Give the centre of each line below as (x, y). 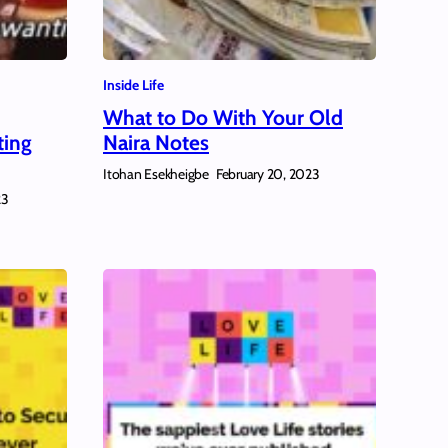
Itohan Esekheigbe (156, 173)
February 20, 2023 (267, 174)
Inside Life (133, 84)
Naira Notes (156, 142)
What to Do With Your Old (223, 117)
